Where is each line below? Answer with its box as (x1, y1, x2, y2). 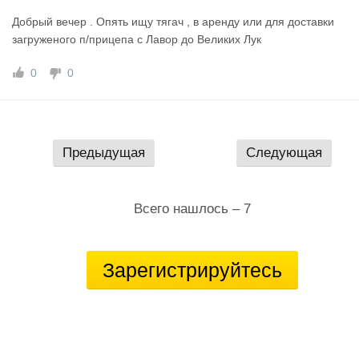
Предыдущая (63, 145, 145, 160)
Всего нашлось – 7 (134, 201, 251, 216)
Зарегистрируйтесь (103, 259, 282, 281)
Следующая (246, 145, 322, 160)
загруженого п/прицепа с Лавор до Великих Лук (12, 33, 261, 46)
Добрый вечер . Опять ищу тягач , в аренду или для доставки (12, 15, 334, 28)
